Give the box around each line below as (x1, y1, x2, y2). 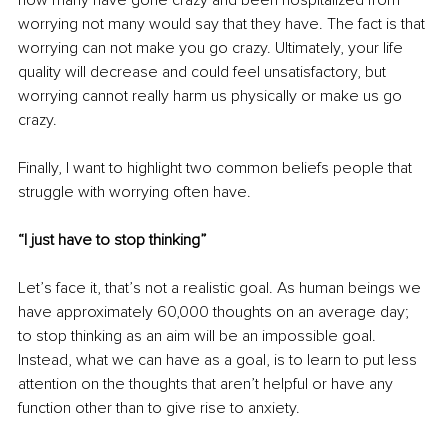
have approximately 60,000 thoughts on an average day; (18, 301, 413, 322)
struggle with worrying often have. (18, 181, 251, 202)
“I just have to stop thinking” (18, 229, 206, 250)
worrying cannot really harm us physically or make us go (18, 85, 406, 106)
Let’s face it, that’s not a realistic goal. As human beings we (18, 277, 425, 298)
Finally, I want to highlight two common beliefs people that (18, 157, 416, 178)
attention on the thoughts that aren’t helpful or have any (18, 373, 397, 394)
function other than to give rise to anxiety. (18, 397, 300, 418)
